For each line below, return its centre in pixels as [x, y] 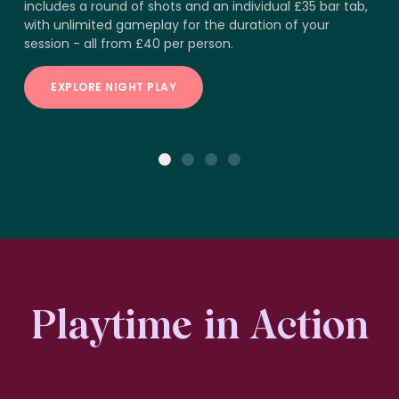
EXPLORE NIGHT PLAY [114, 87]
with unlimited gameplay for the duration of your [177, 25]
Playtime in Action [199, 325]
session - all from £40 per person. [129, 44]
